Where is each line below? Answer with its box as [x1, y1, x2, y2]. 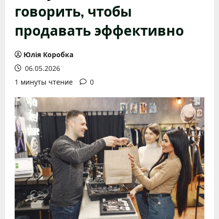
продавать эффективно [15, 20, 184, 40]
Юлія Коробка [23, 50, 73, 59]
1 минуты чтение [15, 77, 73, 87]
